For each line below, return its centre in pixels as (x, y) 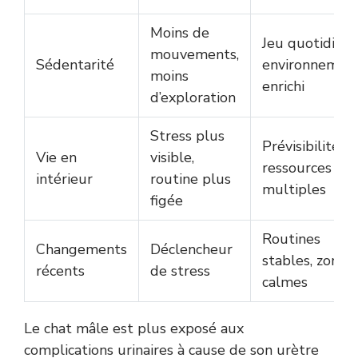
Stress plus (187, 135)
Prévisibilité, (302, 146)
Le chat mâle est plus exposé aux (134, 328)
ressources (297, 167)
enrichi (283, 86)
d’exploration (193, 97)
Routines (291, 239)
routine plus (191, 179)
